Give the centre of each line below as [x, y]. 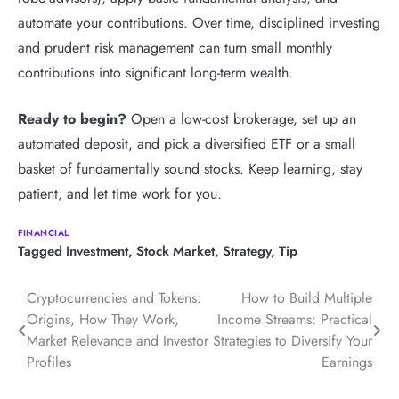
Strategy [247, 251]
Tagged [42, 251]
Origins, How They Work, [103, 319]
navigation [69, 334]
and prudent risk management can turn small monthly [175, 47]
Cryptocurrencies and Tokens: [114, 297]
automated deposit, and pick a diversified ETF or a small [187, 143]
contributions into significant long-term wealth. [155, 72]
